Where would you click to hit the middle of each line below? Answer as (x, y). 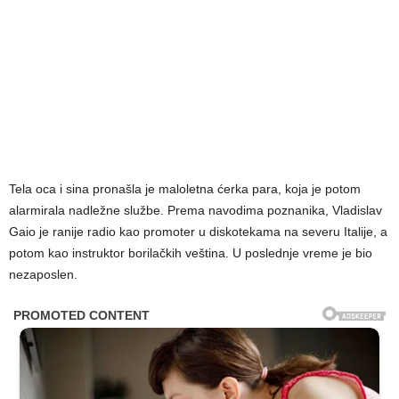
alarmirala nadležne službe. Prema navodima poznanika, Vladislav (195, 210)
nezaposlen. (43, 274)
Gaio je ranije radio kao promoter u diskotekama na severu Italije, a (198, 231)
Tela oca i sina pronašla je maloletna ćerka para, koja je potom (185, 188)
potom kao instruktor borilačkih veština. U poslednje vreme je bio (191, 252)
